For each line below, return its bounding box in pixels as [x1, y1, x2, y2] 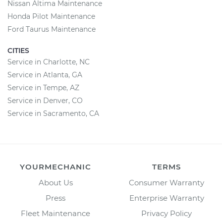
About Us [38, 178, 73, 187]
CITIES [7, 46, 29, 55]
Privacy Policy [141, 209, 192, 218]
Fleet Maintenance [21, 209, 90, 218]
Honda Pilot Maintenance [7, 12, 95, 21]
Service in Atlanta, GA [7, 70, 82, 79]
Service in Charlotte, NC [7, 57, 90, 66]
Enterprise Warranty [129, 193, 204, 203]
